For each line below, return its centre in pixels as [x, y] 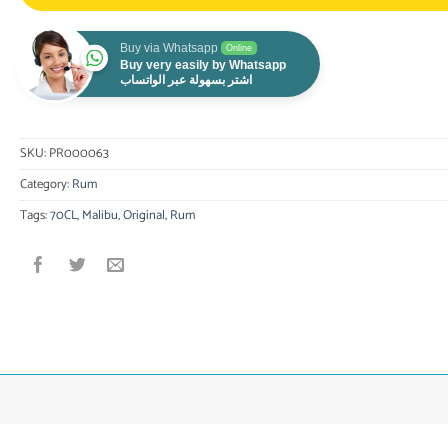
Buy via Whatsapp [168, 48]
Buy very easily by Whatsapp [202, 65]
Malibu [99, 215]
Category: [45, 184]
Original [143, 215]
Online [238, 48]
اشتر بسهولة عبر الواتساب [185, 80]
